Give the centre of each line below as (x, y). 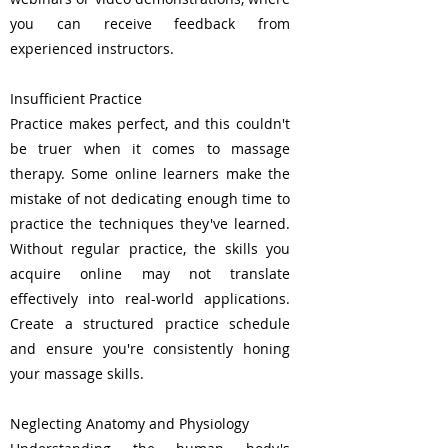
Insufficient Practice (76, 98)
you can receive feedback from (150, 23)
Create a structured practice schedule (150, 323)
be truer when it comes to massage (150, 148)
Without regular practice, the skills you (150, 248)
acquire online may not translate (150, 273)
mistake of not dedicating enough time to (150, 198)
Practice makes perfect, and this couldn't (150, 123)
